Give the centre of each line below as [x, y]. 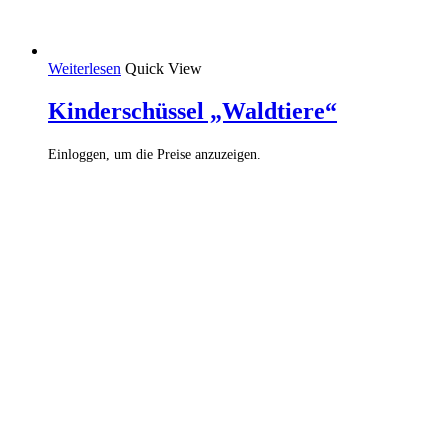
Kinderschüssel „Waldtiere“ [192, 110]
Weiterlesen [84, 68]
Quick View [163, 68]
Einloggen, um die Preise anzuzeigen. [154, 154]
